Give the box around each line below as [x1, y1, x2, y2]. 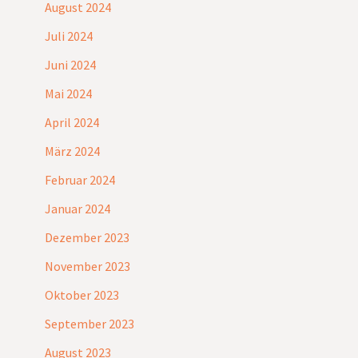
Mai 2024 [45, 86, 92, 102]
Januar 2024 [45, 201, 110, 217]
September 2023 [45, 316, 134, 332]
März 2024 [45, 143, 100, 160]
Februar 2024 [45, 172, 115, 189]
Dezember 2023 [45, 229, 129, 246]
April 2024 [45, 114, 99, 131]
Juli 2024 [45, 28, 93, 45]
